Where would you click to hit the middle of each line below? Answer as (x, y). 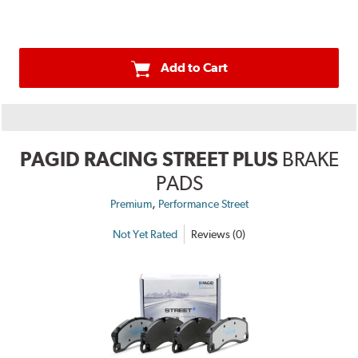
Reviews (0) (218, 234)
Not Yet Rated (145, 234)
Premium (131, 204)
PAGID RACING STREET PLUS (149, 159)
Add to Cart (194, 68)
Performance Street (203, 204)
